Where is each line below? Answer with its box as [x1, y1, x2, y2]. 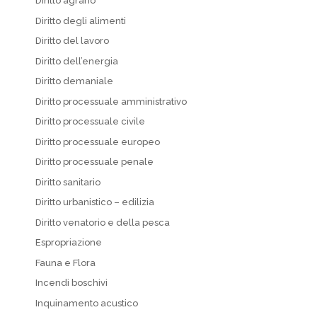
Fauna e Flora [35, 257, 96, 268]
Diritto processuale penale [35, 156, 154, 167]
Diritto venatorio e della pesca [35, 217, 170, 228]
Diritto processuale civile [35, 116, 145, 127]
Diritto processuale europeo [35, 136, 160, 147]
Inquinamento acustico [35, 297, 138, 309]
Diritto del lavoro [35, 35, 109, 46]
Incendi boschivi [35, 277, 108, 288]
